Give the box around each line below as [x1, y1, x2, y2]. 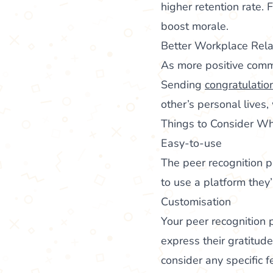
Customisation [161, 194, 231, 209]
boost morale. [161, 18, 229, 34]
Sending [161, 77, 205, 92]
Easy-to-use [161, 135, 222, 151]
